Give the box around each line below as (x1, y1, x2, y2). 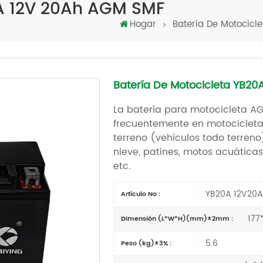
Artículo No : (121, 189, 161, 200)
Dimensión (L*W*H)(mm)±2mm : (121, 213, 234, 224)
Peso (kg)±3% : (121, 238, 172, 249)
